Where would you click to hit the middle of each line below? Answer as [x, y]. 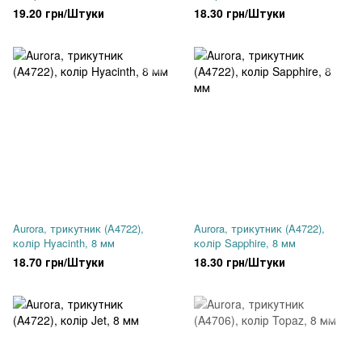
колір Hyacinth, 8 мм [64, 243]
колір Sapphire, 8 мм [245, 243]
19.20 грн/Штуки [59, 13]
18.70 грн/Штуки [59, 262]
